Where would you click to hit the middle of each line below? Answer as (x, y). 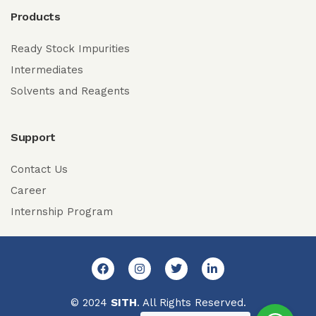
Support (33, 138)
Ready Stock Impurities (70, 49)
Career (29, 191)
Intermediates (47, 70)
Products (36, 17)
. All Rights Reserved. (191, 303)
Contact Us (39, 170)
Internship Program (62, 212)
